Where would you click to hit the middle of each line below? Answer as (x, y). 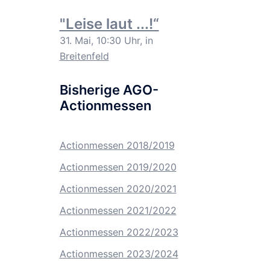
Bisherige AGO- (109, 90)
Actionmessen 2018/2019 (117, 145)
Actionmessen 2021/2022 (118, 210)
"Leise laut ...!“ (109, 24)
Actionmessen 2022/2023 (119, 232)
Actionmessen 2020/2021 (118, 189)
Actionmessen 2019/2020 (118, 167)
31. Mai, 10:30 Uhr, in (106, 40)
